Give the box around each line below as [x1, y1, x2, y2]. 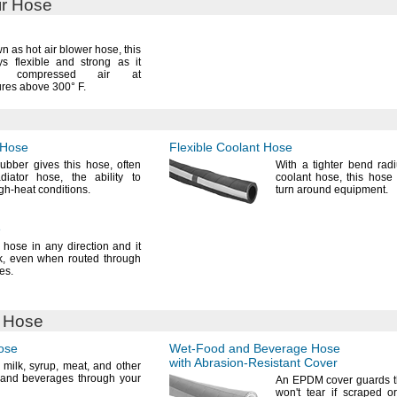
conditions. [38, 183, 90, 196]
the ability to [63, 171, 142, 183]
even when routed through [4, 253, 142, 265]
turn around [276, 183, 334, 196]
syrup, [29, 360, 59, 372]
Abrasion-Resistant [194, 355, 300, 370]
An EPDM [276, 374, 323, 386]
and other [89, 360, 142, 372]
